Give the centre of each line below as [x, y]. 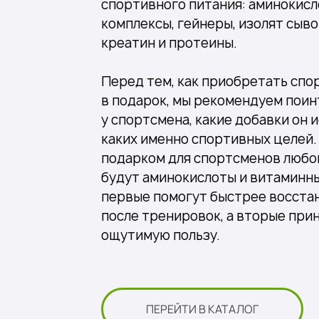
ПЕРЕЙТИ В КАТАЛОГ [202, 309]
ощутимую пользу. [161, 236]
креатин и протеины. [169, 43]
